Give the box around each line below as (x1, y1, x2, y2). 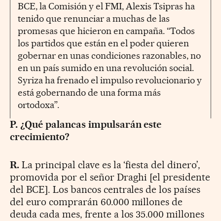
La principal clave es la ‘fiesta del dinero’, (19, 159, 201, 171)
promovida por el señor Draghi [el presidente (10, 171, 211, 184)
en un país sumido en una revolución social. (18, 62, 194, 74)
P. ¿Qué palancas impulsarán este (10, 118, 162, 131)
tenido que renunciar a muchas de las (18, 13, 170, 25)
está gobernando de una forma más (18, 87, 161, 99)
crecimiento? (10, 131, 70, 143)
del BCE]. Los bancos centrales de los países (10, 184, 201, 196)
